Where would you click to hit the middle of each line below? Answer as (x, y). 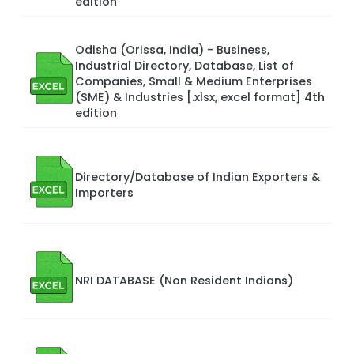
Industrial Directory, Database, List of (185, 65)
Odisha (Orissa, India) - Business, (172, 49)
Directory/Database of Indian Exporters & (198, 177)
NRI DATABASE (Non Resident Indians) (184, 280)
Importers (104, 192)
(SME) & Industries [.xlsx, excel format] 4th (200, 97)
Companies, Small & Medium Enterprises (194, 81)
